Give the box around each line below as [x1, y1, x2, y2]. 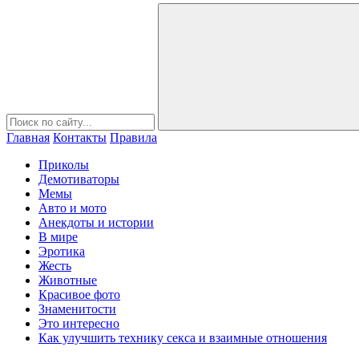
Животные [38, 273, 97, 287]
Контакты [53, 131, 107, 144]
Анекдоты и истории [38, 216, 154, 229]
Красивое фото [38, 288, 120, 301]
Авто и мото [38, 201, 107, 215]
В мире [38, 230, 78, 244]
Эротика [38, 244, 85, 258]
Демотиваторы [38, 172, 119, 186]
